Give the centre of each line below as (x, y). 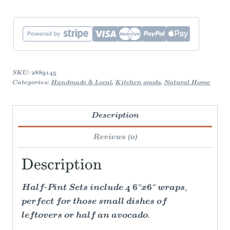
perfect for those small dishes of (94, 202)
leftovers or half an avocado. (86, 216)
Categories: (32, 82)
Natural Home (187, 82)
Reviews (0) (115, 137)
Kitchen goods (138, 82)
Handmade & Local (81, 82)
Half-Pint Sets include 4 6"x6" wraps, (104, 188)
